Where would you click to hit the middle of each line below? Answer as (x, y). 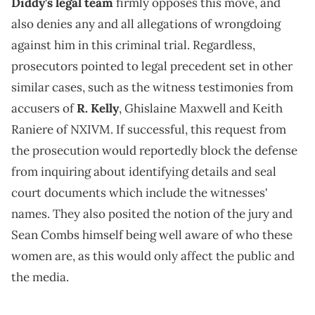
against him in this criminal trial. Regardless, (133, 45)
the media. (40, 277)
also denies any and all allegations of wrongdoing (146, 24)
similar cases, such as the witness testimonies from (152, 88)
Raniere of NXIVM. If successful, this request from (149, 130)
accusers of (44, 109)
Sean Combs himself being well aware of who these (152, 235)
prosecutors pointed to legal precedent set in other (152, 66)
